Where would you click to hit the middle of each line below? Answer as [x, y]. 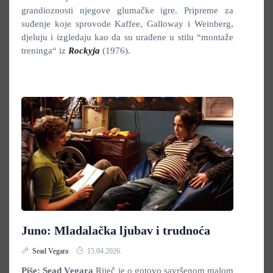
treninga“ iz [45, 51]
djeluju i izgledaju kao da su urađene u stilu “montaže [127, 37]
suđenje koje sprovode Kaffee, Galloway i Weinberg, [127, 24]
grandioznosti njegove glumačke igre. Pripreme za [127, 10]
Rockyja [84, 51]
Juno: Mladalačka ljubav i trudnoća [116, 230]
